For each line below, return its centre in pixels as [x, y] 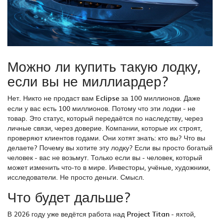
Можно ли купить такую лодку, [104, 66]
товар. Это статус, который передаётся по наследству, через [105, 118]
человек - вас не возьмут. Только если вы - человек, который [105, 157]
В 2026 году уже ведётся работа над [67, 214]
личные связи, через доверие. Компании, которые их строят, [105, 128]
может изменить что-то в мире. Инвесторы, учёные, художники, [109, 167]
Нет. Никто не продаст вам [52, 98]
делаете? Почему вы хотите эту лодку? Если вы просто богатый [110, 148]
